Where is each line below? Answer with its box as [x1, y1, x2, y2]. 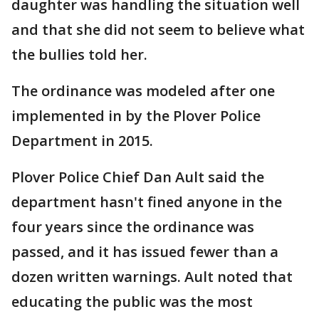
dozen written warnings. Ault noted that [11, 267, 293, 286]
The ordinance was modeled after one [11, 81, 275, 100]
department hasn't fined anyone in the [11, 192, 282, 211]
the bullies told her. [11, 45, 147, 64]
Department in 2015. [11, 131, 153, 150]
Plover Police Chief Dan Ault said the [11, 167, 264, 187]
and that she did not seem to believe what [11, 20, 305, 39]
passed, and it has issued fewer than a [11, 242, 278, 261]
